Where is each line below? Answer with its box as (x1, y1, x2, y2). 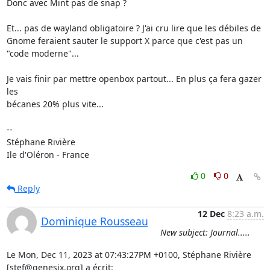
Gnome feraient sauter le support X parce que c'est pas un (6, 35, 243, 46)
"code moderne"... (6, 48, 79, 59)
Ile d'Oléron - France (6, 149, 89, 160)
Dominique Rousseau (40, 214, 148, 228)
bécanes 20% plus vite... (6, 98, 104, 110)
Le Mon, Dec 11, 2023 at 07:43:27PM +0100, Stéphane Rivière (6, 249, 251, 260)
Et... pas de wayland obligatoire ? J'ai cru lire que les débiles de (6, 22, 263, 34)
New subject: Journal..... (160, 227, 250, 238)
